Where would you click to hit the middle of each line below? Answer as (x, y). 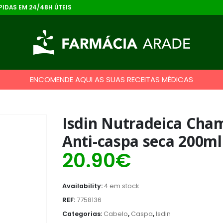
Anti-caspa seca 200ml (142, 141)
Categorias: (83, 214)
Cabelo (116, 214)
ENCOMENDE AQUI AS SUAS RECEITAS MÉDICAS (111, 79)
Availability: (83, 186)
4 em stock (121, 186)
